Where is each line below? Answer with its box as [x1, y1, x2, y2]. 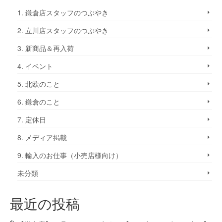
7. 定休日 [17, 114, 46, 124]
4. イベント [17, 61, 53, 71]
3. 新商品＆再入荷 [17, 43, 74, 53]
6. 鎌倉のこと [17, 97, 60, 107]
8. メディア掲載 [17, 132, 67, 142]
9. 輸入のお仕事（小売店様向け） [17, 150, 122, 160]
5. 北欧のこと [17, 79, 60, 89]
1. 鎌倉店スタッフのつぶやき [17, 7, 109, 17]
